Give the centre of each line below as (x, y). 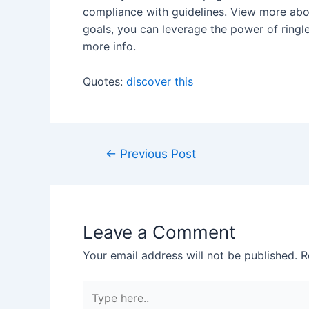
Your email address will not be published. (190, 255)
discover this (160, 81)
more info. (109, 46)
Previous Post (156, 153)
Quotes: (104, 81)
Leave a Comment (159, 232)
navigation (113, 170)
